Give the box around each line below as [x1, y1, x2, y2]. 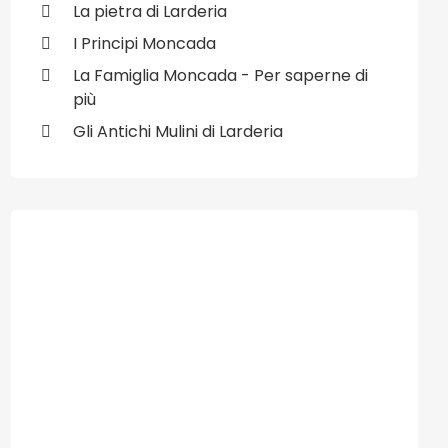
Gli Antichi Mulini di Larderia [73, 119, 284, 143]
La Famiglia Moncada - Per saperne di [73, 63, 369, 87]
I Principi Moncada [73, 31, 217, 55]
